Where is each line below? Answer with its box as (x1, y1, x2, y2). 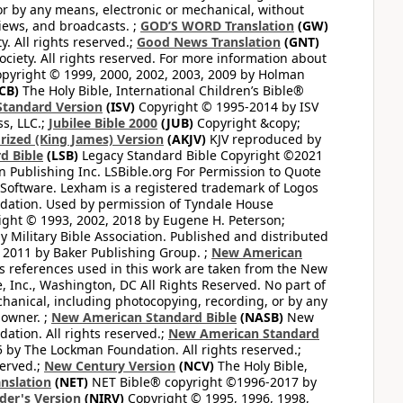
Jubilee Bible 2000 (49, 114, 157, 131)
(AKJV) (164, 130, 206, 148)
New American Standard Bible (51, 309, 237, 326)
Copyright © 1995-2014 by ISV (135, 98, 318, 115)
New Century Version (44, 357, 175, 374)
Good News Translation (137, 33, 281, 50)
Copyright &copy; (193, 114, 300, 131)
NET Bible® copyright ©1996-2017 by (88, 373, 317, 390)
